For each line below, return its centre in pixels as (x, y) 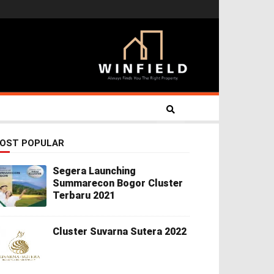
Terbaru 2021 (84, 195)
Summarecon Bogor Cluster (118, 183)
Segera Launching (94, 171)
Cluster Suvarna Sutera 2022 (120, 231)
